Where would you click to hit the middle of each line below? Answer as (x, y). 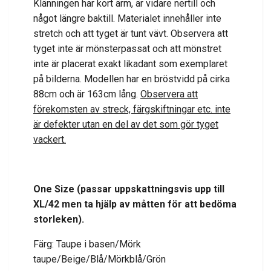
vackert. (50, 140)
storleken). (59, 220)
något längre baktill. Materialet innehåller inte (127, 19)
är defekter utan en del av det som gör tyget (126, 125)
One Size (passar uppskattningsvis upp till (129, 189)
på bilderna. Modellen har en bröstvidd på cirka (132, 79)
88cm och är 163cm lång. (87, 94)
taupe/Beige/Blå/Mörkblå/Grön (100, 260)
